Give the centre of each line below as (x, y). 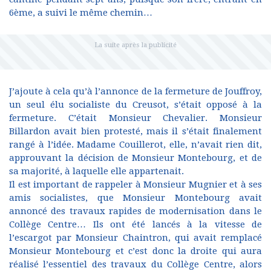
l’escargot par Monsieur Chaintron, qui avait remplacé (135, 238)
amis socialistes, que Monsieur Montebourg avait (135, 198)
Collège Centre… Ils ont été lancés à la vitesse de (135, 224)
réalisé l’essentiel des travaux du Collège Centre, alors (135, 264)
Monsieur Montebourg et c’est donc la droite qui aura (135, 251)
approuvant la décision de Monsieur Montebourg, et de (135, 158)
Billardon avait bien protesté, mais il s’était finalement (135, 131)
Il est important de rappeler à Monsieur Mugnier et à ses (135, 184)
